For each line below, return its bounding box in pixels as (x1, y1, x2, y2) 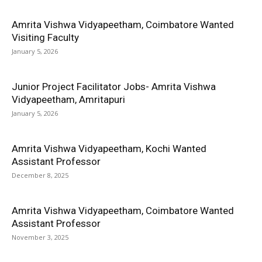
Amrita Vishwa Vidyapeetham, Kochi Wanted (12, 143, 206, 154)
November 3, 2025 (12, 233, 68, 242)
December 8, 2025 (12, 171, 68, 180)
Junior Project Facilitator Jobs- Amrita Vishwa (12, 81, 216, 92)
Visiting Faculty (12, 32, 79, 43)
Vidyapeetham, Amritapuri (12, 94, 125, 105)
